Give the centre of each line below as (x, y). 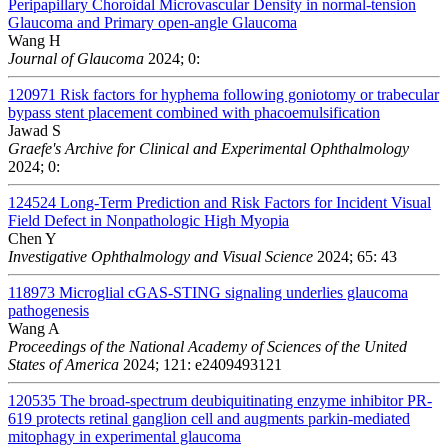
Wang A (34, 328)
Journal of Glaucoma (76, 58)
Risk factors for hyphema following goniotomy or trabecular (249, 94)
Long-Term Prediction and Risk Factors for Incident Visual (245, 202)
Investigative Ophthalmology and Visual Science (160, 256)
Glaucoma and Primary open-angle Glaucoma (152, 22)
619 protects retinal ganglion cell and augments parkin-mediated (209, 418)
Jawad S (34, 130)
